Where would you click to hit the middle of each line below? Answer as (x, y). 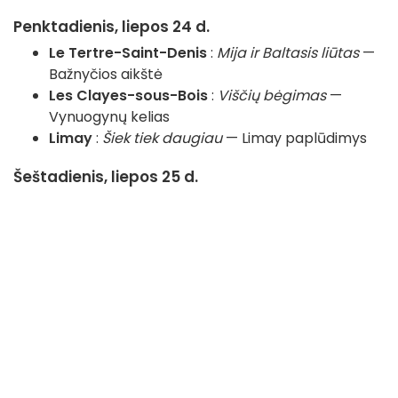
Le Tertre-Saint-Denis (128, 53)
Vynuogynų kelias (109, 117)
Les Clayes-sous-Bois (128, 96)
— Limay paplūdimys (295, 139)
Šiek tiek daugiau (162, 139)
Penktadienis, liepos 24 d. (111, 27)
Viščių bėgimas (272, 96)
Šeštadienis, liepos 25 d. (106, 177)
